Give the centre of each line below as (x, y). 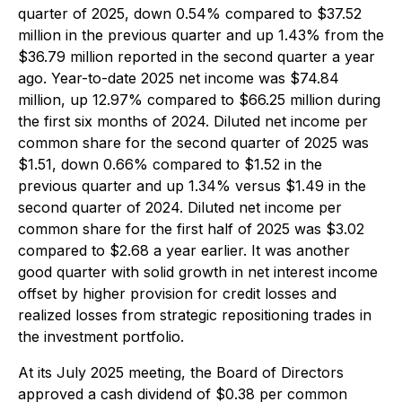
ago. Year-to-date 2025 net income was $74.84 (179, 78)
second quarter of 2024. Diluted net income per (180, 207)
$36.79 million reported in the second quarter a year (197, 57)
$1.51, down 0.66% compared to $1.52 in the (170, 164)
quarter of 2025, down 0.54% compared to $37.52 (190, 13)
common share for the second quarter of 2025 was (193, 143)
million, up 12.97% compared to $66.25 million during (199, 100)
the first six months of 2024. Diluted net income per (193, 121)
